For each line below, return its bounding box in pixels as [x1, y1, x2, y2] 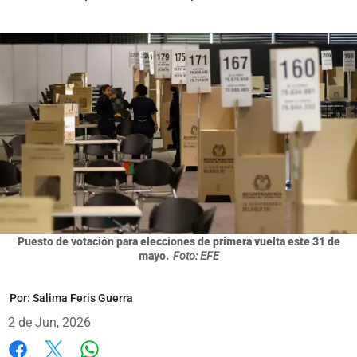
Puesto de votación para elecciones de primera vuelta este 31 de [17, 234, 340, 248]
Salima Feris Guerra [33, 291, 133, 304]
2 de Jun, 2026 [8, 314, 91, 330]
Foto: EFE [172, 249, 219, 262]
